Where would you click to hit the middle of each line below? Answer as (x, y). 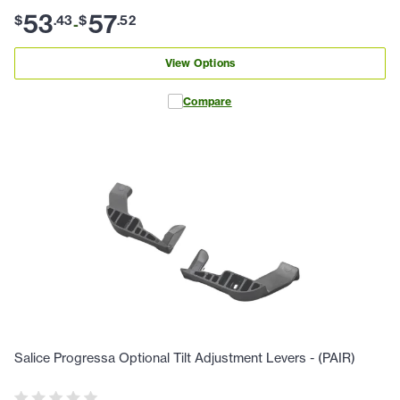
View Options (200, 63)
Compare (208, 101)
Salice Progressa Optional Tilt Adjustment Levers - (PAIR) (185, 358)
